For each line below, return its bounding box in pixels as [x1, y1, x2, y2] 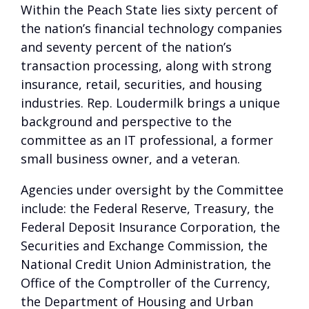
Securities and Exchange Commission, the [21, 237, 268, 254]
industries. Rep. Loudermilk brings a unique [21, 94, 280, 111]
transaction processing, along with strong [21, 57, 272, 74]
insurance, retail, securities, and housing [21, 76, 262, 92]
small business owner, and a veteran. [21, 150, 240, 167]
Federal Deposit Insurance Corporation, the [21, 219, 280, 235]
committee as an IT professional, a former [21, 132, 273, 148]
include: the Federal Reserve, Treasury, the [21, 200, 274, 217]
